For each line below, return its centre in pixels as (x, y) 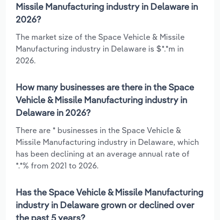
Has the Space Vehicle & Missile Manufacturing (110, 192)
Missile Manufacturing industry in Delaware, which (107, 142)
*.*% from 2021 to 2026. (57, 165)
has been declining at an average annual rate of (103, 153)
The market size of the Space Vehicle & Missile (100, 37)
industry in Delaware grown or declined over (105, 205)
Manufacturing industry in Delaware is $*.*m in (100, 48)
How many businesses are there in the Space (105, 87)
